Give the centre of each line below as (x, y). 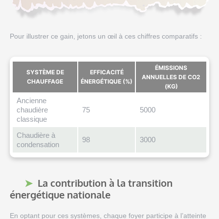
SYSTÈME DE (45, 72)
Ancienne (31, 101)
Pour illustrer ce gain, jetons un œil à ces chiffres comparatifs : (106, 36)
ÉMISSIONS (171, 68)
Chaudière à (36, 135)
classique (32, 119)
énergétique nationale (60, 195)
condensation (38, 145)
